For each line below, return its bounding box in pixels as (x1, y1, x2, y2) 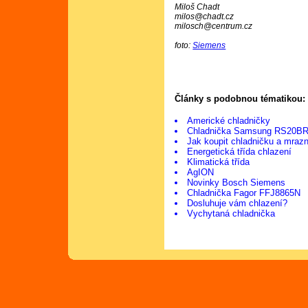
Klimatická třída (187, 157, 250, 167)
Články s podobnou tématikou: (175, 93, 306, 104)
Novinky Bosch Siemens (187, 177, 286, 188)
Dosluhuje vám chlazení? (187, 198, 288, 208)
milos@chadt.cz (175, 12, 234, 22)
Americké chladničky (187, 115, 271, 126)
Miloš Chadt (175, 2, 220, 12)
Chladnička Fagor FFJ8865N (187, 188, 301, 198)
